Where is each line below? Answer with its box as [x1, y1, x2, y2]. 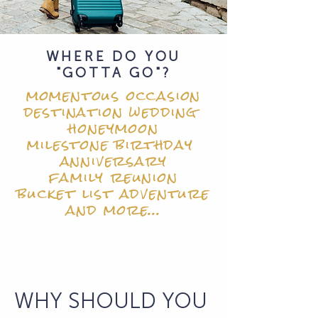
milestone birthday [27, 129, 200, 160]
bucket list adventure [17, 178, 210, 209]
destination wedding [23, 97, 204, 127]
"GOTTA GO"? [55, 65, 172, 81]
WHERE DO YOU [45, 48, 182, 65]
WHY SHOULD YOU [14, 288, 207, 314]
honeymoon [68, 113, 159, 143]
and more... [66, 194, 161, 225]
